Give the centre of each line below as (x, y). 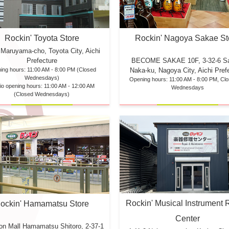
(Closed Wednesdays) (42, 94)
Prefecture (42, 61)
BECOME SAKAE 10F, (167, 61)
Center (187, 219)
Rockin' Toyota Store (42, 38)
